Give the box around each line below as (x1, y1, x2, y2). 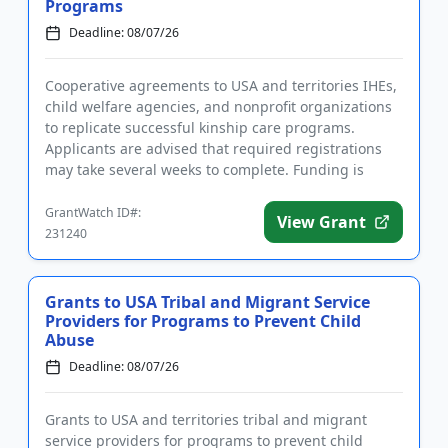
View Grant (277, 211, 366, 233)
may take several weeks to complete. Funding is (45, 160, 364, 179)
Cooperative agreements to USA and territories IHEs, (45, 76, 397, 95)
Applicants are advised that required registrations (45, 139, 382, 158)
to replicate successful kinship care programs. (45, 118, 355, 137)
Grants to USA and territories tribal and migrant (45, 410, 367, 429)
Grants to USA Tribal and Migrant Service (45, 291, 370, 313)
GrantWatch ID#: (45, 204, 141, 221)
